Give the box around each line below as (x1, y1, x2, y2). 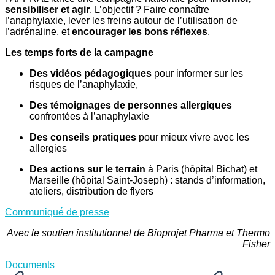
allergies (29, 143, 67, 154)
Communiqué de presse (5, 207, 109, 218)
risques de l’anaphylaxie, (29, 79, 138, 90)
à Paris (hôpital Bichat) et (145, 164, 257, 175)
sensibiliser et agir (5, 4, 90, 15)
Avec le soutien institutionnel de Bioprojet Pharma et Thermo (7, 228, 270, 239)
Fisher (242, 239, 270, 250)
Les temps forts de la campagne (5, 47, 153, 58)
